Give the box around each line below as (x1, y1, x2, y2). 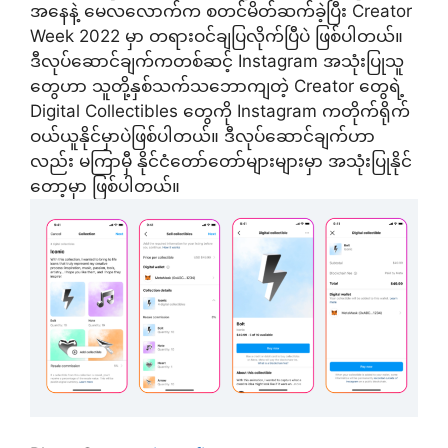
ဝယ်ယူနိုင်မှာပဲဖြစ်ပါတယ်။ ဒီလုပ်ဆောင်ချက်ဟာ (30, 125, 375, 146)
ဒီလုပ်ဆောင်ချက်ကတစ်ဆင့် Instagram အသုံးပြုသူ (30, 50, 404, 71)
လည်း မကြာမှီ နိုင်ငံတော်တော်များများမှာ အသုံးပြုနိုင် (30, 150, 412, 171)
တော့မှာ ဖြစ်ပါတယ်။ (30, 175, 185, 196)
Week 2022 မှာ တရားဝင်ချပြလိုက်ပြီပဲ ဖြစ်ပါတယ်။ (30, 25, 403, 46)
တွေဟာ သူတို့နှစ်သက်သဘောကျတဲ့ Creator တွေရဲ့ (30, 75, 404, 96)
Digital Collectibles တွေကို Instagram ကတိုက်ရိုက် (30, 100, 410, 121)
